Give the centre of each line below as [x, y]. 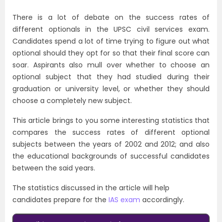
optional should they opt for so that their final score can [111, 53]
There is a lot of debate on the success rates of [111, 17]
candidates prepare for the [60, 200]
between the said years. [54, 168]
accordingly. [162, 200]
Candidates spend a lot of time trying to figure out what [111, 41]
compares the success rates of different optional [111, 132]
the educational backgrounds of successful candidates [111, 156]
